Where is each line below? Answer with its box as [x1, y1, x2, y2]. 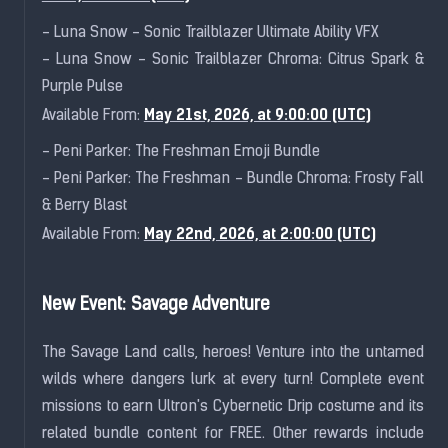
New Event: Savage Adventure [41, 297, 270, 315]
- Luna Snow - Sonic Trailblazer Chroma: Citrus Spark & [41, 51, 425, 68]
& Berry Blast [41, 198, 127, 215]
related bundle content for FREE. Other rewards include [41, 426, 425, 443]
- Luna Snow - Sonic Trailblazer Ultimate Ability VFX [41, 24, 379, 41]
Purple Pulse [41, 78, 123, 95]
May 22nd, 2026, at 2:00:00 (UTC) [143, 224, 376, 244]
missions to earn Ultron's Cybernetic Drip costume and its [41, 399, 425, 416]
